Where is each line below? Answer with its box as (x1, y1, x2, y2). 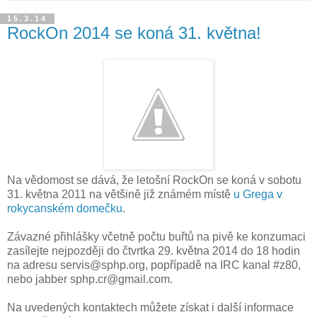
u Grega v (234, 188, 282, 201)
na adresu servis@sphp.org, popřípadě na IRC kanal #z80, (7, 259, 301, 272)
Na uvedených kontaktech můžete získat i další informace (7, 301, 294, 314)
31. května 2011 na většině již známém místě (7, 188, 234, 201)
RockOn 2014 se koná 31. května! (7, 23, 261, 42)
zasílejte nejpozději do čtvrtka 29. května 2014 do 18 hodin (7, 245, 300, 258)
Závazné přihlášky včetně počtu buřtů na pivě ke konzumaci (7, 231, 306, 243)
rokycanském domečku (7, 202, 122, 215)
